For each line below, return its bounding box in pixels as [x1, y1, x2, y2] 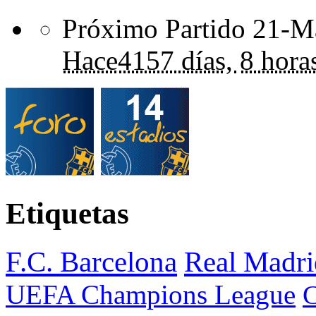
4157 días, [118, 44, 233, 75]
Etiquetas [6, 196, 129, 230]
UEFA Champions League [6, 279, 296, 310]
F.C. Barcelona [6, 245, 177, 278]
